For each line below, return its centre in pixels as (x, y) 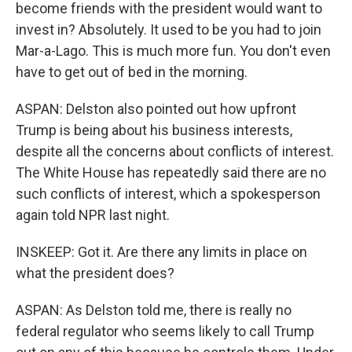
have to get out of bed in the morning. (132, 72)
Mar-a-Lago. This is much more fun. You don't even (173, 51)
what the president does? (95, 273)
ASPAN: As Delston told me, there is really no (154, 310)
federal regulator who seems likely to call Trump (165, 331)
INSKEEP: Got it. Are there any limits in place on (161, 252)
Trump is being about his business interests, (154, 130)
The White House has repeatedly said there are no (171, 172)
